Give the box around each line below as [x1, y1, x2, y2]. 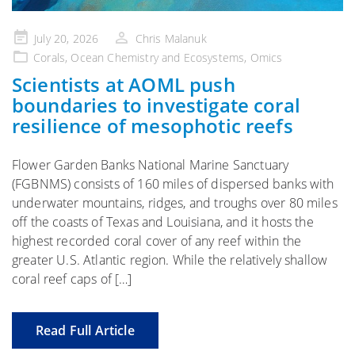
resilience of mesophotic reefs [12, 112, 298, 139]
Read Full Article [36, 321, 135, 339]
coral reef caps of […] [12, 269, 132, 288]
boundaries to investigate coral [12, 91, 300, 118]
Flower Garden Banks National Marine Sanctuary [12, 155, 289, 174]
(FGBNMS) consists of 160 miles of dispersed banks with [12, 174, 334, 193]
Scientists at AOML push [12, 71, 235, 97]
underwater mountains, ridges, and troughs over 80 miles [12, 193, 338, 212]
